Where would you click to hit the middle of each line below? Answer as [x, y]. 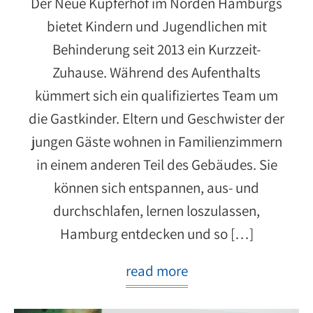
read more [156, 270]
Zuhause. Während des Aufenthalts [156, 72]
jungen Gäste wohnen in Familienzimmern [156, 141]
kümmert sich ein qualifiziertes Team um [156, 95]
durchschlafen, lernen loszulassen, [156, 210]
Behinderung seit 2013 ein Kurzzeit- [156, 49]
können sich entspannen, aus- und [156, 187]
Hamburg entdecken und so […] [156, 233]
